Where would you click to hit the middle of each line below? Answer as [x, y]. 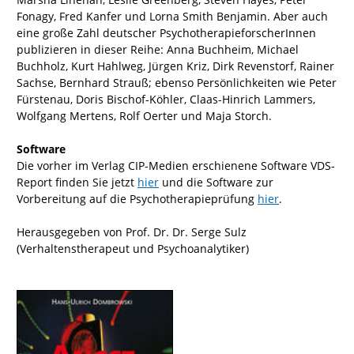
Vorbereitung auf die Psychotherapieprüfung [137, 199]
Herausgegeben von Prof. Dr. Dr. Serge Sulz [132, 232]
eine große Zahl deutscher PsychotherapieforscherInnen [166, 33]
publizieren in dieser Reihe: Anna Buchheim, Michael [158, 49]
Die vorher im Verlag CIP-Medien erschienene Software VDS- [176, 166]
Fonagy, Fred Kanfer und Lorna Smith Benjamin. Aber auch [172, 16]
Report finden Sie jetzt [77, 182]
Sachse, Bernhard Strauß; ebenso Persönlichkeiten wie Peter [177, 83]
